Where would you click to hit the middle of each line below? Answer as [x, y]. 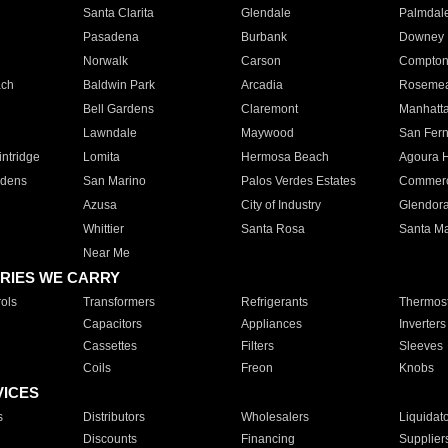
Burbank [263, 37]
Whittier [103, 229]
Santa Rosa [272, 229]
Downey [421, 37]
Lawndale [109, 133]
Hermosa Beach [284, 157]
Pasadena [110, 37]
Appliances [271, 324]
